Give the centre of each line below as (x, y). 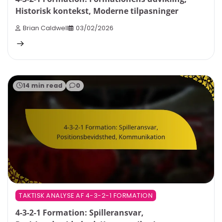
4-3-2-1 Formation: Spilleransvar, (80, 213)
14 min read (43, 85)
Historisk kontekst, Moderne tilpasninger (97, 11)
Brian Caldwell (46, 28)
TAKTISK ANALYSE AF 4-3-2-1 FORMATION (86, 196)
